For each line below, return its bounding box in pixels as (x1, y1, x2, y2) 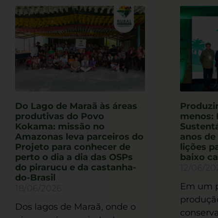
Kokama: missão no (15, 121, 105, 132)
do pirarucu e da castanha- (15, 162, 136, 173)
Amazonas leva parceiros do (15, 131, 144, 143)
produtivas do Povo (15, 111, 104, 122)
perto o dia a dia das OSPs (15, 152, 133, 163)
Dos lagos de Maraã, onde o (15, 201, 136, 213)
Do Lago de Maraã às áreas (15, 101, 137, 112)
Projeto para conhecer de (15, 142, 130, 153)
